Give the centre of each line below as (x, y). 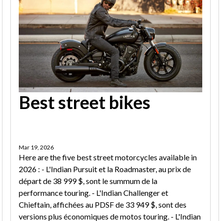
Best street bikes (85, 102)
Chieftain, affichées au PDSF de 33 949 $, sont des (103, 205)
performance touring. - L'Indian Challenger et (94, 193)
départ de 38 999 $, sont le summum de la (88, 181)
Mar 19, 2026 (37, 147)
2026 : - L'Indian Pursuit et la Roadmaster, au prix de (105, 169)
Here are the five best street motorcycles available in (108, 157)
